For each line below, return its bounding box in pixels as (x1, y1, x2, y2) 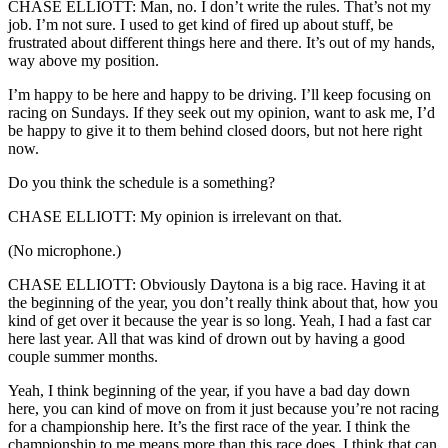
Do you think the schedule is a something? (8, 173, 275, 191)
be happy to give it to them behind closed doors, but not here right (8, 121, 422, 139)
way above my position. (8, 51, 159, 69)
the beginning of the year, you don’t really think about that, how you (8, 293, 438, 311)
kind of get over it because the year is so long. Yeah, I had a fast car (8, 311, 431, 329)
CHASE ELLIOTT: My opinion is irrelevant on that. (8, 207, 342, 225)
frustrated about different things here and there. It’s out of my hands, (8, 33, 435, 51)
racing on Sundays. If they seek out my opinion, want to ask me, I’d (8, 103, 435, 121)
